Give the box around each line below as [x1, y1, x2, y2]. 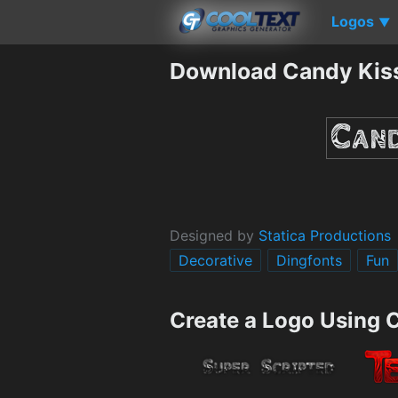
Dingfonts [276, 251, 342, 269]
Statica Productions [259, 226, 391, 244]
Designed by [170, 226, 259, 244]
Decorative [179, 251, 252, 269]
